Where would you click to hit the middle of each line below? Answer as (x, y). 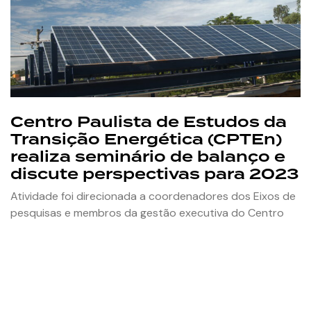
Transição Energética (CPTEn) (146, 139)
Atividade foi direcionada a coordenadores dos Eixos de (153, 196)
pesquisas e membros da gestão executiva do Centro (147, 212)
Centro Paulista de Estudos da (149, 121)
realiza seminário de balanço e (148, 156)
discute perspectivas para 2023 (154, 174)
